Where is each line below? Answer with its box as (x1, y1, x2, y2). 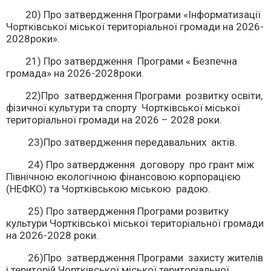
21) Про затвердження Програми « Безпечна (6, 55, 237, 67)
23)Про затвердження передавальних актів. (6, 136, 237, 148)
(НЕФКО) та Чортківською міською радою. (6, 183, 211, 195)
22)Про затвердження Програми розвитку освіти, (6, 90, 263, 102)
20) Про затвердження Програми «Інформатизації (6, 8, 261, 21)
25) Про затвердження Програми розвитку (6, 205, 229, 217)
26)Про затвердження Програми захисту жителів (6, 252, 263, 264)
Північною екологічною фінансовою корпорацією (6, 171, 241, 183)
